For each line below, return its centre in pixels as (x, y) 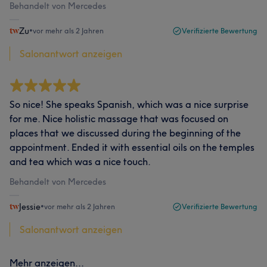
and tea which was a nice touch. (80, 161)
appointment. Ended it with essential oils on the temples (132, 147)
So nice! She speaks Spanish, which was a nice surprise (129, 104)
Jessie (30, 207)
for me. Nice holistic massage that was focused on (119, 118)
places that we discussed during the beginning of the (125, 133)
